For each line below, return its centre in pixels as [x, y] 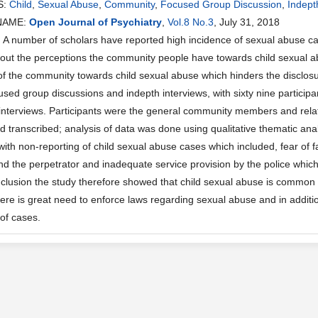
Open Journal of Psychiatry [95, 22]
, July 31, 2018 [247, 22]
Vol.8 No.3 [191, 22]
